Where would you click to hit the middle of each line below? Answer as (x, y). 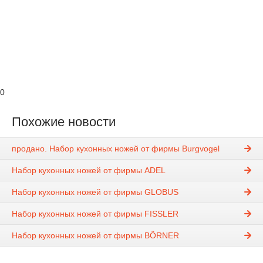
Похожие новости (64, 122)
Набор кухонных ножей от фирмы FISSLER (95, 214)
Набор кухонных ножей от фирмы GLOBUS (95, 192)
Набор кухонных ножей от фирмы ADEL (89, 171)
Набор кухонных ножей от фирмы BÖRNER (95, 236)
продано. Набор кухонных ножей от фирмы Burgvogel (116, 149)
